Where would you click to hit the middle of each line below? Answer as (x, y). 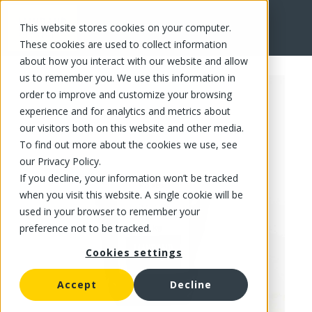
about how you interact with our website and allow (134, 61)
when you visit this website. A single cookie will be (131, 195)
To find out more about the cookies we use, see (128, 145)
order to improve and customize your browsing (126, 94)
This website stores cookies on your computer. (125, 28)
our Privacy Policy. (60, 161)
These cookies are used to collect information (123, 44)
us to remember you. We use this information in (127, 78)
